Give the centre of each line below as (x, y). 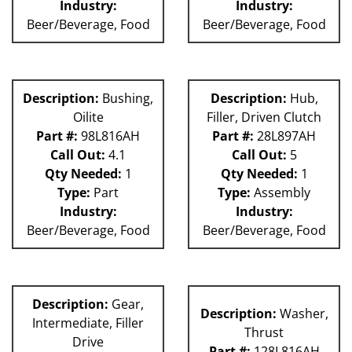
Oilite (88, 117)
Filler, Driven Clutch (264, 117)
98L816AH (109, 136)
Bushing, (126, 99)
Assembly (280, 193)
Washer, (302, 314)
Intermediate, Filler (88, 323)
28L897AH (285, 136)
